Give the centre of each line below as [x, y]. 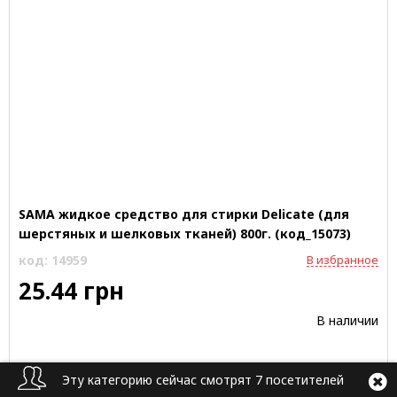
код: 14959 [53, 260]
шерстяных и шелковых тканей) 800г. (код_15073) [185, 234]
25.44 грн [71, 291]
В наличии [347, 320]
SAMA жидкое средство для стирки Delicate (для [184, 214]
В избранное [343, 260]
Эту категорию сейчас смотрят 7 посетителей [203, 380]
